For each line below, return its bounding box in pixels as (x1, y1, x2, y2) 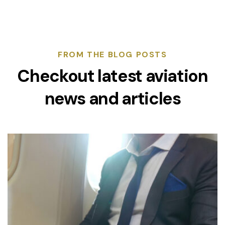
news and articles (44, 87, 181, 110)
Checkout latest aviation (17, 65, 208, 87)
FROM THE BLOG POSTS (58, 49, 167, 60)
